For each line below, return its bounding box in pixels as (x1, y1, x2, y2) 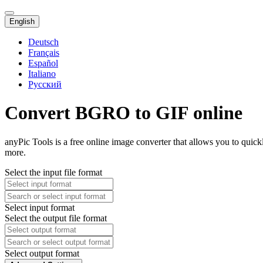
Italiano (28, 69, 56, 79)
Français (28, 48, 59, 58)
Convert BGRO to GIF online (5, 102, 242, 124)
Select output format (5, 248, 79, 258)
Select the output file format (5, 213, 107, 223)
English (9, 17, 35, 26)
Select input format (5, 202, 75, 213)
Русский (28, 79, 62, 89)
